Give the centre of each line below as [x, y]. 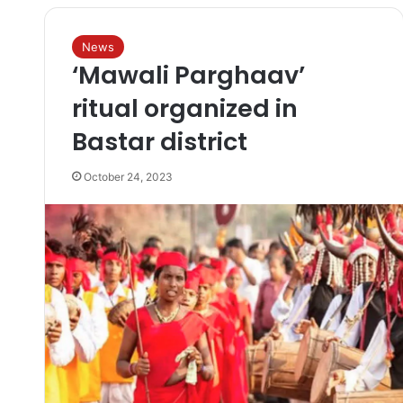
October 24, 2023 [128, 177]
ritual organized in [184, 108]
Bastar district [159, 142]
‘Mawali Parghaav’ [188, 75]
